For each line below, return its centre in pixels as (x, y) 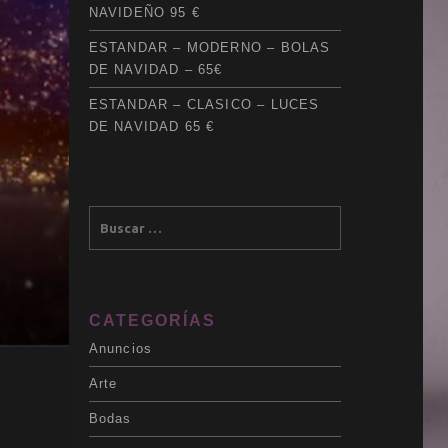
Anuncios (120, 348)
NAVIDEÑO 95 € (144, 12)
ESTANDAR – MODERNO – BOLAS (209, 47)
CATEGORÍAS (152, 320)
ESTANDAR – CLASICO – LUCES (204, 104)
